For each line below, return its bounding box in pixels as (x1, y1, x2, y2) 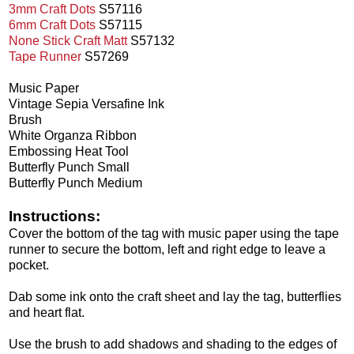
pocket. (9, 258, 49, 273)
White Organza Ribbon (9, 129, 137, 143)
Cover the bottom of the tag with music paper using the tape (9, 227, 339, 241)
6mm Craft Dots (9, 18, 96, 32)
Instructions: (9, 208, 100, 225)
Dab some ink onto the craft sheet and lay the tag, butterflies (9, 290, 341, 304)
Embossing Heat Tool (9, 145, 129, 159)
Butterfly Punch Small (9, 160, 130, 175)
